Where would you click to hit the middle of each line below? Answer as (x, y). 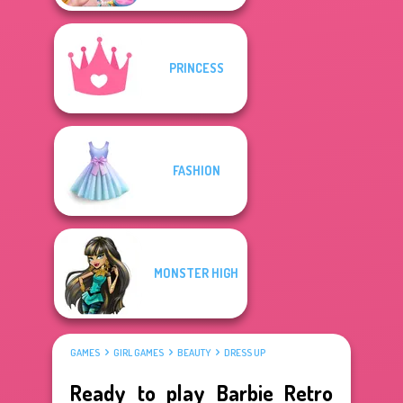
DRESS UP (245, 353)
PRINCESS (196, 68)
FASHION (196, 170)
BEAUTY (194, 353)
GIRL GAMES (139, 353)
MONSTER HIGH (196, 273)
